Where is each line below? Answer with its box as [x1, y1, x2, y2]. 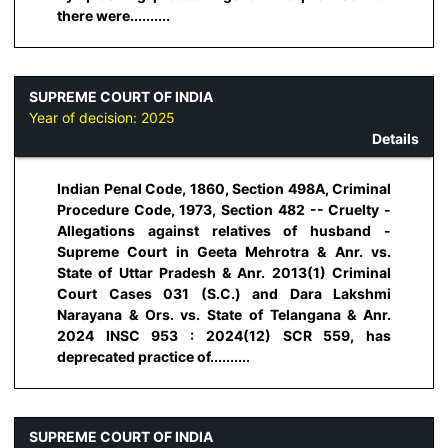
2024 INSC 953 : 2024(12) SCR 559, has [57, 326, 391, 344]
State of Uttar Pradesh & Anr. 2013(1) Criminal [57, 263, 391, 281]
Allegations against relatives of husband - [57, 221, 391, 239]
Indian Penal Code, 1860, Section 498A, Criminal [57, 179, 391, 197]
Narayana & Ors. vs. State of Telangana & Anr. [57, 305, 391, 323]
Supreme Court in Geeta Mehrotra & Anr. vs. [57, 242, 391, 260]
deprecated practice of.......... [57, 347, 250, 365]
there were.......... [57, 7, 170, 25]
